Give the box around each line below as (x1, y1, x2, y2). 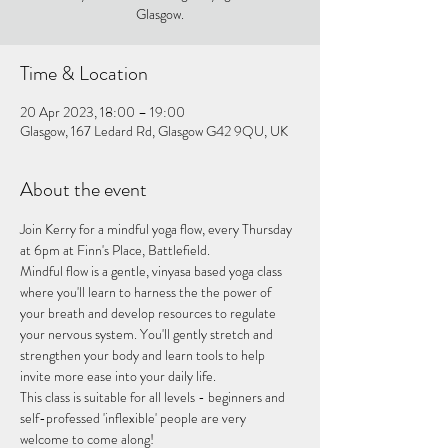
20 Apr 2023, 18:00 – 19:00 (20, 102, 185, 122)
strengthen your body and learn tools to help (20, 345, 268, 365)
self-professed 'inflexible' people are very (20, 408, 249, 428)
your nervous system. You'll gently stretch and (20, 324, 276, 344)
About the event (20, 175, 147, 204)
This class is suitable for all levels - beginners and (20, 387, 288, 407)
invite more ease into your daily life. (20, 366, 216, 386)
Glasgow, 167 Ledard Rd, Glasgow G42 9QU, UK (20, 121, 288, 141)
